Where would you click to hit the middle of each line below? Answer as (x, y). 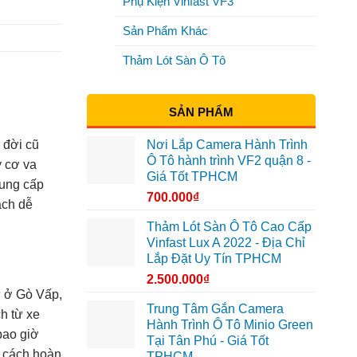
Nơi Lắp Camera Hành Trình (227, 144)
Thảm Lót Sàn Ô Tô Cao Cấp (229, 226)
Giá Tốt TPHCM (192, 176)
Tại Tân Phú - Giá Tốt (207, 340)
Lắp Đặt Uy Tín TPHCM (214, 258)
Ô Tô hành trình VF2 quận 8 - (228, 160)
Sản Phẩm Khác (165, 30)
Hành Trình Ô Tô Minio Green (229, 324)
